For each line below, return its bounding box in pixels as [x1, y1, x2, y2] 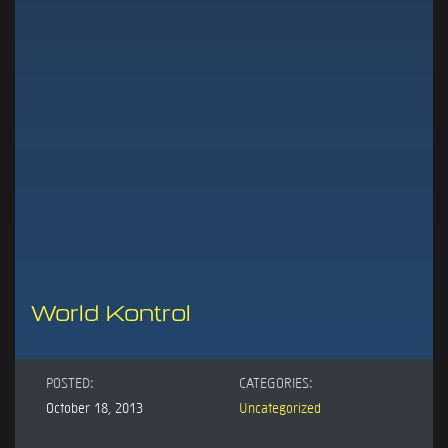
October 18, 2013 [46, 397, 143, 416]
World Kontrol [31, 300, 191, 327]
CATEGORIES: [239, 372, 313, 391]
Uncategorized [239, 397, 321, 416]
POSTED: [46, 372, 94, 391]
